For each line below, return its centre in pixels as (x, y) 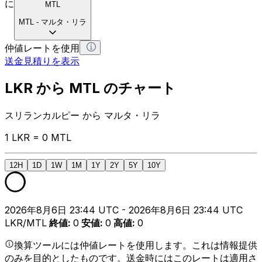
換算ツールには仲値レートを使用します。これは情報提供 (136, 245)
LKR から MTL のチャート (90, 88)
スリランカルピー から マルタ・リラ (82, 116)
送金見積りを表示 (42, 61)
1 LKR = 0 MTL (38, 138)
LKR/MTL (26, 223)
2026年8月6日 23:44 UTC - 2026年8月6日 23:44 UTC (124, 210)
